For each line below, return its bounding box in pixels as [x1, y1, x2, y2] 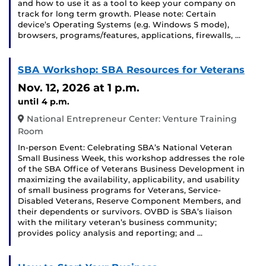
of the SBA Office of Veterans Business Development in [18, 164, 245, 174]
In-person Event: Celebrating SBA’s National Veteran [18, 143, 232, 153]
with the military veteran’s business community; [18, 218, 217, 227]
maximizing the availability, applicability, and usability [18, 175, 240, 185]
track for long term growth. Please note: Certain [18, 9, 216, 19]
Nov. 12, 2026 [18, 81, 90, 95]
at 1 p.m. [93, 81, 140, 95]
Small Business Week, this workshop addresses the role [18, 154, 245, 163]
